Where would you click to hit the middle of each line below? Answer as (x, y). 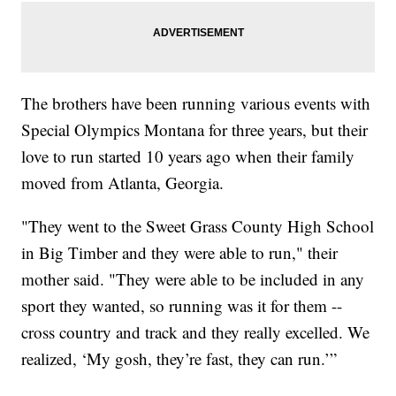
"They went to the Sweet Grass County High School (198, 225)
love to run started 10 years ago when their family (188, 156)
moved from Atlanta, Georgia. (123, 182)
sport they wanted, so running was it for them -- (182, 305)
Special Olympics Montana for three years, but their (195, 129)
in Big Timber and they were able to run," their (180, 252)
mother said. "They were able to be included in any (193, 278)
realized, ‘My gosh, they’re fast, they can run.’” (179, 358)
